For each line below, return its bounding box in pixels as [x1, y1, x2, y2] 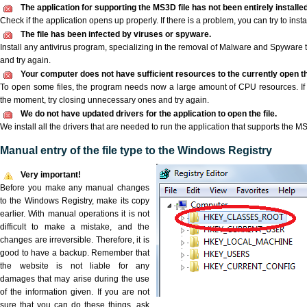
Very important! [21, 170, 81, 180]
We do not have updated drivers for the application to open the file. [21, 109, 277, 119]
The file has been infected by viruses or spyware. [21, 29, 211, 39]
